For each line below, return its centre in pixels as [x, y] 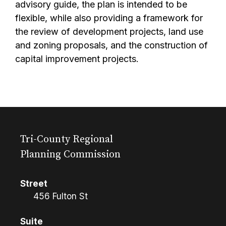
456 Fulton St [60, 196]
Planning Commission [70, 154]
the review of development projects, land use [109, 32]
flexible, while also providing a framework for [109, 18]
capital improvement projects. [77, 59]
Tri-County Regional [67, 139]
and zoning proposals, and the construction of [111, 45]
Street [34, 183]
